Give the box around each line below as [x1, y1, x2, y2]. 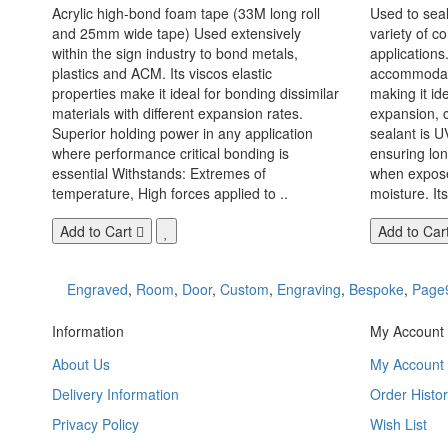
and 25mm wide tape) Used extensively [52, 22, 301, 43]
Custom [220, 278, 269, 299]
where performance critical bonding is [52, 142, 289, 163]
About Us [52, 353, 110, 374]
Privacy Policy [52, 413, 139, 434]
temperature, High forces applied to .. [52, 182, 288, 203]
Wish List [369, 413, 427, 434]
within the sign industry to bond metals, [52, 42, 298, 63]
